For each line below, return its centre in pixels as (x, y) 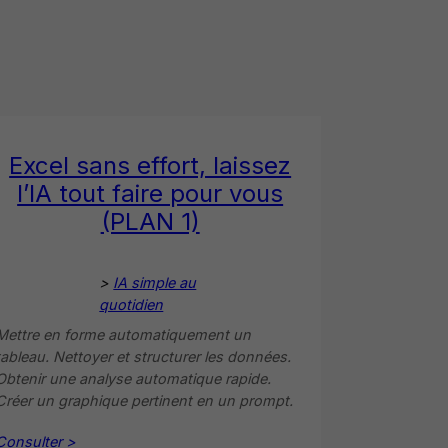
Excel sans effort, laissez (150, 165)
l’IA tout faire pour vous (150, 193)
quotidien (131, 304)
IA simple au (155, 282)
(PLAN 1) (150, 221)
